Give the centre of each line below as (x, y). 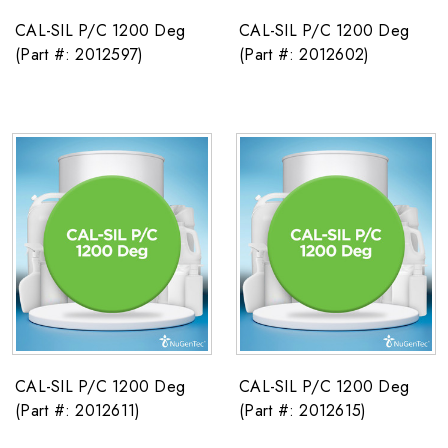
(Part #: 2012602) (304, 55)
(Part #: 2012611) (78, 410)
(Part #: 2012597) (79, 55)
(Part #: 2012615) (303, 410)
